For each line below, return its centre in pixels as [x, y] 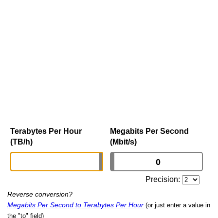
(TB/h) [21, 142]
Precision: [164, 180]
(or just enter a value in [178, 205]
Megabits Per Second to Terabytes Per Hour [75, 205]
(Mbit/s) [123, 142]
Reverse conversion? [40, 194]
